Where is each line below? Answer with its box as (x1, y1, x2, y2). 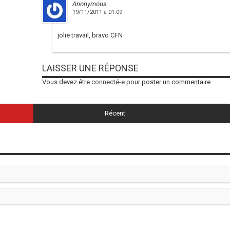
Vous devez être (42, 78, 91, 86)
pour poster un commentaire (124, 78, 210, 86)
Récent (104, 109, 125, 118)
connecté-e (91, 78, 125, 86)
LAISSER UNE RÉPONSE (42, 63, 139, 74)
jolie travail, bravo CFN (57, 31, 123, 40)
